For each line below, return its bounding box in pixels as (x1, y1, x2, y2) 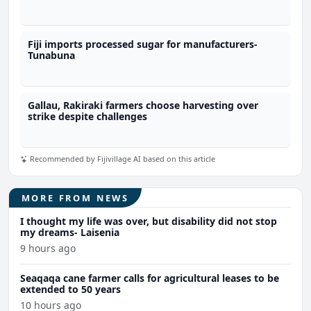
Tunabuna (28, 49, 76, 62)
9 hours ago (20, 242, 76, 255)
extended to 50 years (20, 283, 121, 296)
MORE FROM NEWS (21, 191, 130, 204)
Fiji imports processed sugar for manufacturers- (28, 37, 258, 51)
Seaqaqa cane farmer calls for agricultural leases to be (20, 271, 279, 285)
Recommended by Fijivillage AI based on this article (28, 153, 215, 165)
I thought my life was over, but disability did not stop (20, 215, 277, 228)
